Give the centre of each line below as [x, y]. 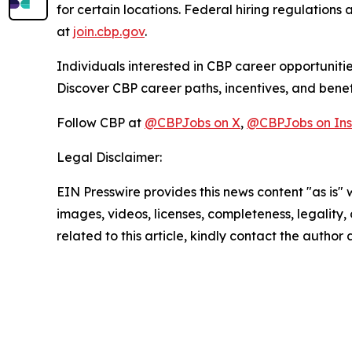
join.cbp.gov [109, 31]
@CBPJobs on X [192, 122]
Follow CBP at [101, 122]
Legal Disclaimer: [109, 157]
